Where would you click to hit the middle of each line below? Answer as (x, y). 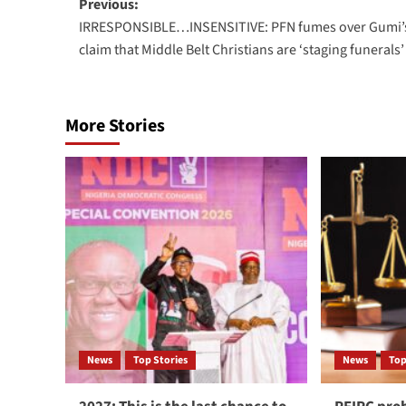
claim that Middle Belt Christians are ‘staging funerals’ (242, 50)
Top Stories (160, 361)
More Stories (115, 126)
